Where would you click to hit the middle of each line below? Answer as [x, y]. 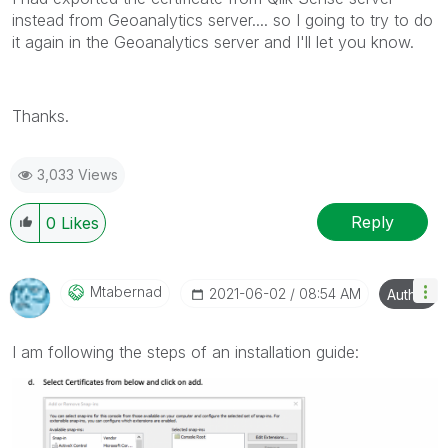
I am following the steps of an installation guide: [185, 352]
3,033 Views [77, 175]
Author [408, 295]
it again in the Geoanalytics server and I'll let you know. [213, 42]
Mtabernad [126, 292]
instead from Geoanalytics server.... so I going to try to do [222, 20]
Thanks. [40, 116]
